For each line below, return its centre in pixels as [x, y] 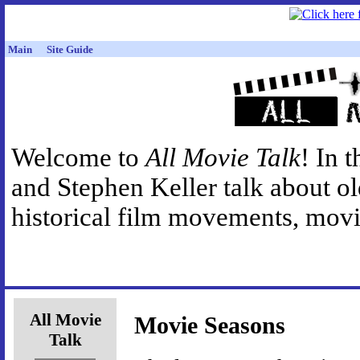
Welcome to [78, 158]
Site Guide [70, 49]
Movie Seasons [210, 326]
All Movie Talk [223, 158]
